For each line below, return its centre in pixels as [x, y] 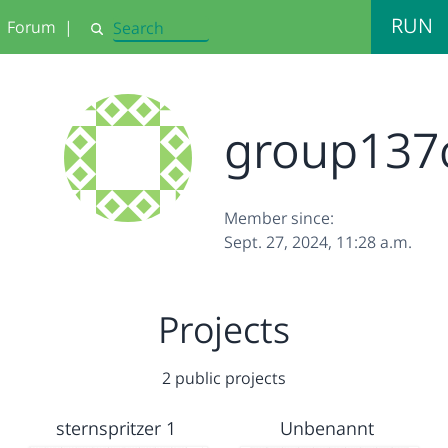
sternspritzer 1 [116, 428]
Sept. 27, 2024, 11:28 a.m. [318, 242]
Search [111, 37]
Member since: [279, 218]
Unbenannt [326, 428]
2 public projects [224, 378]
